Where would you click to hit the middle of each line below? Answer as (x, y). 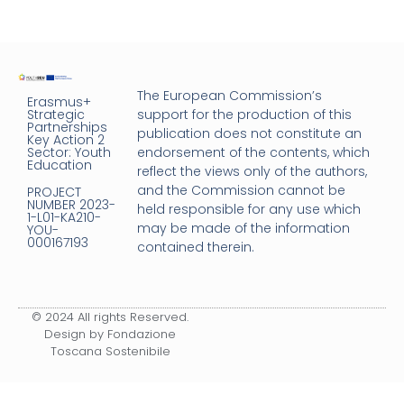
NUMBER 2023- (71, 205)
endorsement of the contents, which (254, 152)
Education (60, 165)
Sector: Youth (69, 152)
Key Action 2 (66, 140)
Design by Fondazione (110, 334)
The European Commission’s (230, 96)
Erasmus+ (59, 102)
